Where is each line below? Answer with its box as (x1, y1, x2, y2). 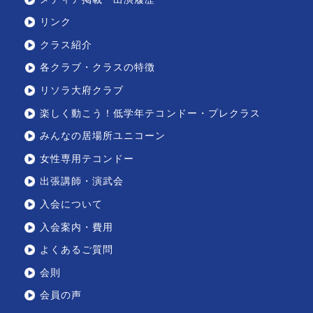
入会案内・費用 (39, 221, 114, 233)
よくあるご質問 (39, 245, 114, 256)
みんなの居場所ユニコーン (39, 131, 166, 142)
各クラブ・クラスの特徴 (39, 62, 156, 73)
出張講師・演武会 (39, 176, 124, 187)
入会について (39, 198, 103, 210)
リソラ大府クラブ (39, 85, 124, 96)
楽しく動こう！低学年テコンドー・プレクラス (39, 108, 261, 119)
